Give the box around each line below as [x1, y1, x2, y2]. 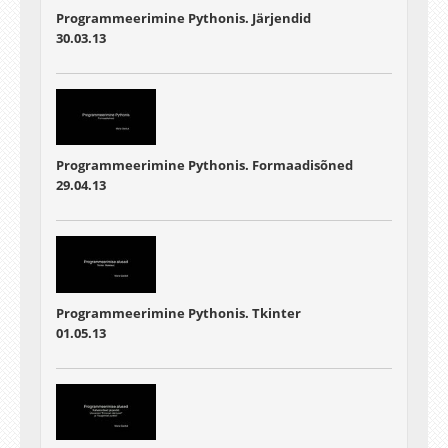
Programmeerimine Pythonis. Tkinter [56, 303, 301, 322]
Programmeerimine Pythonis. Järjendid [56, 9, 311, 27]
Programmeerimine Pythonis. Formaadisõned [56, 156, 353, 175]
